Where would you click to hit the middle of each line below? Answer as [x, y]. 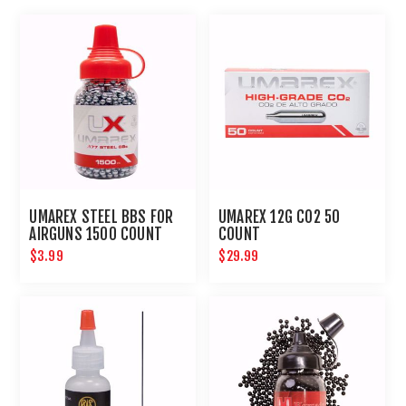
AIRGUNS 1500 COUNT [96, 235]
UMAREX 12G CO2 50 [280, 217]
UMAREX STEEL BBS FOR [101, 217]
